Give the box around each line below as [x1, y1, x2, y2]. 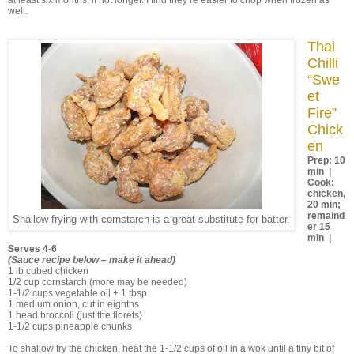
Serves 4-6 [8, 243, 57, 255]
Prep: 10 [307, 155, 345, 167]
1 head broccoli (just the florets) [8, 310, 142, 322]
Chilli [307, 55, 338, 72]
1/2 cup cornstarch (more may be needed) [8, 277, 187, 288]
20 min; [307, 199, 341, 211]
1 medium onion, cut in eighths [8, 299, 139, 311]
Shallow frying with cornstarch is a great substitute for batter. [13, 214, 290, 226]
